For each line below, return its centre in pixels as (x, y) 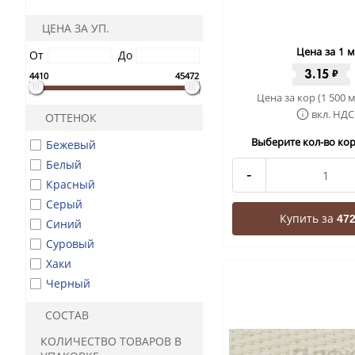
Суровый (70, 244)
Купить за (308, 218)
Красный (71, 184)
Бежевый (71, 145)
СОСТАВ (65, 315)
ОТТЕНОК (69, 118)
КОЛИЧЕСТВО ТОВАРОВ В (111, 341)
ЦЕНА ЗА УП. (76, 28)
